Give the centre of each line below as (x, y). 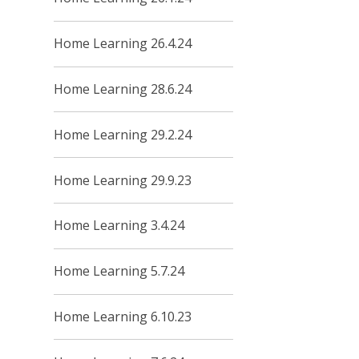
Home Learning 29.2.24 (123, 134)
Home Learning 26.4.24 (123, 44)
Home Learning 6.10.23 (123, 316)
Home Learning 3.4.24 (119, 226)
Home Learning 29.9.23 (123, 180)
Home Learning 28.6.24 (123, 89)
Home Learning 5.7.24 (119, 271)
